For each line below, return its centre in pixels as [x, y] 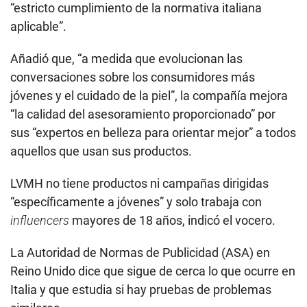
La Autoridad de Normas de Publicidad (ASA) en [140, 253]
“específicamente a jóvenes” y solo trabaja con [136, 202]
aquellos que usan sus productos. [101, 151]
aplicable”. [38, 27]
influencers [41, 221]
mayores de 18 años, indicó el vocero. [174, 221]
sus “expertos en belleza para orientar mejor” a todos [153, 133]
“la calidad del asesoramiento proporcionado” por [143, 114]
